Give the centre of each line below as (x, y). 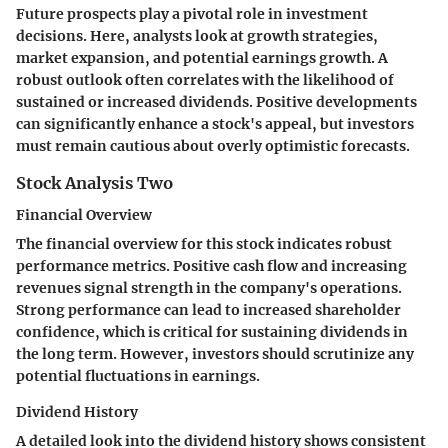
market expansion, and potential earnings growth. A (202, 57)
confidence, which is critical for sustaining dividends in (212, 332)
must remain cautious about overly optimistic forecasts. (213, 145)
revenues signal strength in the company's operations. (209, 288)
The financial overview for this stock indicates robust (204, 244)
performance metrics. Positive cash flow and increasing (211, 266)
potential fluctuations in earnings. (138, 376)
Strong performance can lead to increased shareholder (208, 310)
